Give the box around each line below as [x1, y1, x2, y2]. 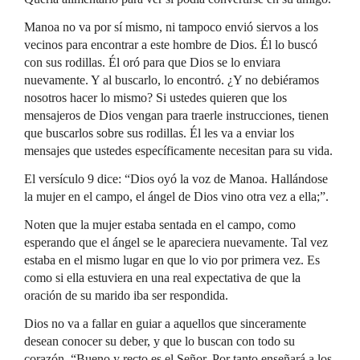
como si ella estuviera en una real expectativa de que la [24, 271, 301, 284]
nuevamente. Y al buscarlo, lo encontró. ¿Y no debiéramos [24, 73, 319, 87]
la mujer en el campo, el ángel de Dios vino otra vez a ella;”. [24, 190, 329, 203]
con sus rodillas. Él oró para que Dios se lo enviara [24, 55, 280, 69]
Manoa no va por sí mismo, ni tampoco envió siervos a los [24, 20, 318, 34]
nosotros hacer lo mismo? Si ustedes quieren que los [24, 91, 287, 104]
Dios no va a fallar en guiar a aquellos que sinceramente [24, 317, 306, 330]
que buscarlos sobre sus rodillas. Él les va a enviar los [24, 126, 294, 140]
